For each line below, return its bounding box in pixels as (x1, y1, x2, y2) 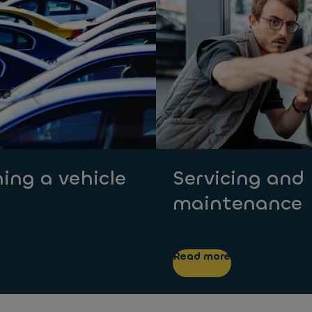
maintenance (173, 191, 302, 216)
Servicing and (173, 166, 304, 191)
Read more (173, 249, 231, 263)
